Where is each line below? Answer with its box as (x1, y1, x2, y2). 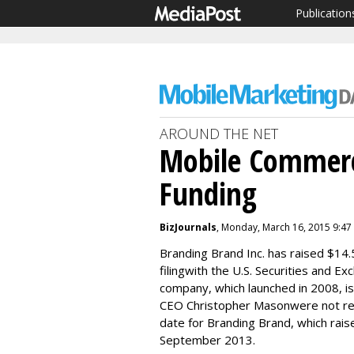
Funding (160, 172, 257, 214)
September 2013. (160, 332, 255, 348)
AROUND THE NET (160, 124, 278, 143)
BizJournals (160, 220, 217, 234)
